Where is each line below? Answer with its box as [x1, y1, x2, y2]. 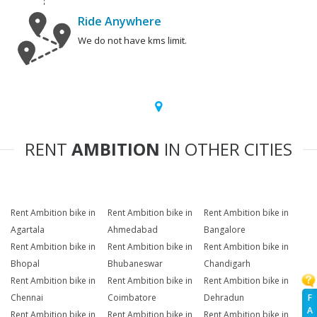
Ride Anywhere [78, 13, 161, 30]
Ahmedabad [107, 224, 158, 236]
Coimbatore [107, 292, 156, 304]
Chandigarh [204, 258, 251, 270]
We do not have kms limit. [78, 34, 187, 47]
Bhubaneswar [107, 258, 163, 270]
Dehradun [204, 292, 245, 304]
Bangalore [204, 224, 246, 236]
